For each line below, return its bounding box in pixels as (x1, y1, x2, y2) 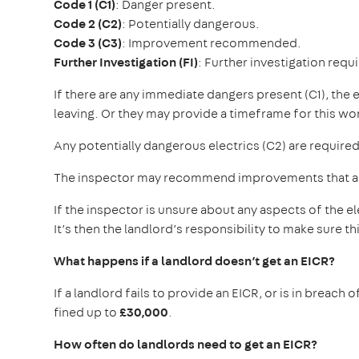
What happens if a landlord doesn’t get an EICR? (54, 252, 335, 269)
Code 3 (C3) (54, 34, 122, 51)
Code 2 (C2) (54, 14, 122, 32)
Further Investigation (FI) (54, 53, 198, 71)
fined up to (54, 303, 119, 321)
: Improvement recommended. (122, 34, 304, 51)
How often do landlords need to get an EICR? (54, 335, 317, 353)
